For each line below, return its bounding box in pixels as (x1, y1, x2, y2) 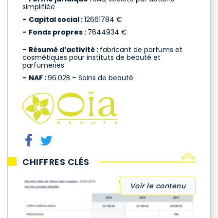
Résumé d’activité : (29, 45, 100, 54)
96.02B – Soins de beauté (48, 73, 133, 83)
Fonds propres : (29, 27, 88, 37)
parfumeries (22, 60, 64, 70)
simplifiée (22, 2, 55, 12)
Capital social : (29, 15, 84, 24)
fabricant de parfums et (100, 45, 182, 54)
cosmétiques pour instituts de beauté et (22, 53, 161, 62)
